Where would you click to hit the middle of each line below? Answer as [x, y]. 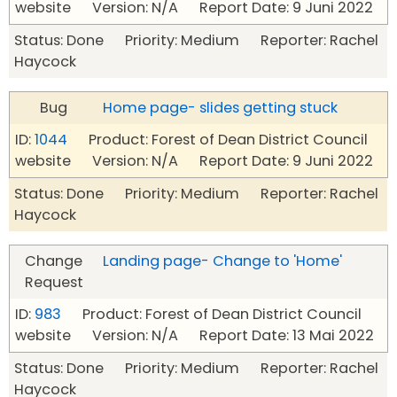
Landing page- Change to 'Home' [222, 261]
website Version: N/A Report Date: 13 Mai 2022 [195, 336]
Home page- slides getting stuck [220, 108]
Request [54, 283]
